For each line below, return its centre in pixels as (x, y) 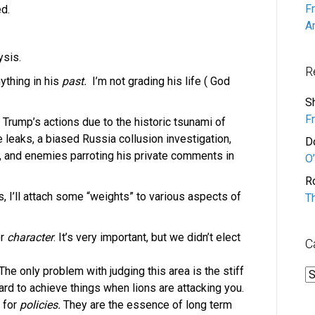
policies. (40, 304)
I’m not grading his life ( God (160, 81)
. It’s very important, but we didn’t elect (147, 237)
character (30, 237)
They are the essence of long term (146, 304)
